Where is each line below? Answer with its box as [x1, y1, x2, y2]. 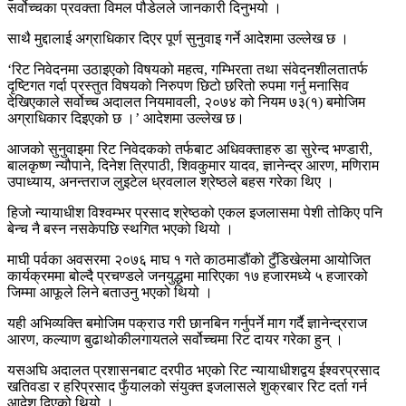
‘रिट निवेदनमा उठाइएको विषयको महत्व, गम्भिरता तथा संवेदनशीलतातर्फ [7, 61, 368, 77]
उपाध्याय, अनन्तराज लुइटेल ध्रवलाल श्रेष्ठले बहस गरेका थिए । [7, 173, 334, 189]
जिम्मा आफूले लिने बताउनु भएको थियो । [7, 284, 213, 300]
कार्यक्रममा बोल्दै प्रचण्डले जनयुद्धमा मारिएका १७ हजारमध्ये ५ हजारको [7, 267, 368, 284]
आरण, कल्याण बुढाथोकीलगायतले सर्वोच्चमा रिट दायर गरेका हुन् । [7, 331, 343, 347]
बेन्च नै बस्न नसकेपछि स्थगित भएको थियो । [7, 220, 234, 237]
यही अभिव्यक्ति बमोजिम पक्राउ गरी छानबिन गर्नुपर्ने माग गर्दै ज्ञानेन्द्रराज [7, 314, 367, 331]
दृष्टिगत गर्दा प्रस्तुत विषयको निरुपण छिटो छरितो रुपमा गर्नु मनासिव [7, 77, 349, 93]
